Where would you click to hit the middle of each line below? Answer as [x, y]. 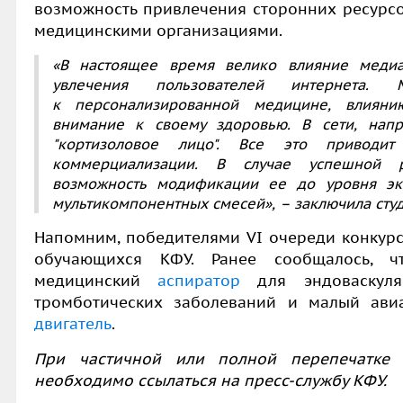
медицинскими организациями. [158, 30]
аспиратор [199, 280]
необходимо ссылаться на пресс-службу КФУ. [210, 380]
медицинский [96, 280]
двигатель [73, 323]
